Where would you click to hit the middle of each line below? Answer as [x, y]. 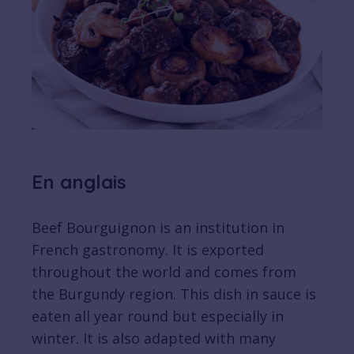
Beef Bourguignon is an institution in [158, 228]
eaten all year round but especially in [158, 316]
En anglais [79, 182]
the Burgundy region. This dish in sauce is [174, 294]
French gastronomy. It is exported [148, 250]
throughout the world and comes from [164, 272]
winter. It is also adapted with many [154, 339]
